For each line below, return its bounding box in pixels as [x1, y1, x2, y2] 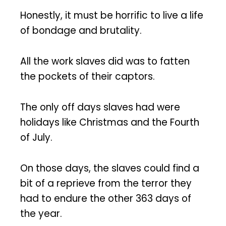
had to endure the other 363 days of [20, 191, 191, 205]
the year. [20, 206, 62, 220]
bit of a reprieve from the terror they [20, 176, 192, 190]
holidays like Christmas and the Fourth [20, 115, 199, 129]
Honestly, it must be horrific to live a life [20, 9, 203, 23]
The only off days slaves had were [20, 100, 180, 114]
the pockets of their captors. [20, 70, 155, 84]
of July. [20, 130, 52, 144]
